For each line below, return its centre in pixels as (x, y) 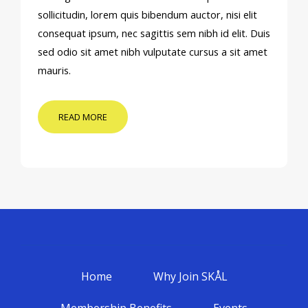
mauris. (54, 70)
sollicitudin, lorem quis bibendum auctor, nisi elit (147, 14)
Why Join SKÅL (190, 276)
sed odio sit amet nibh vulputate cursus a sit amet (153, 52)
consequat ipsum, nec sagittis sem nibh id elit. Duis (154, 33)
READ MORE (83, 117)
